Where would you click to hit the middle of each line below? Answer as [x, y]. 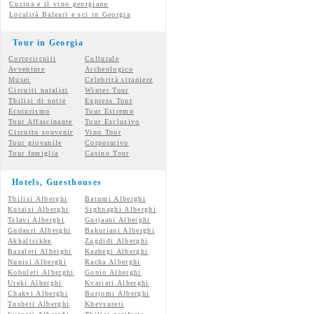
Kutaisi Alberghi [39, 209]
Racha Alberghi [113, 262]
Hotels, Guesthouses [57, 182]
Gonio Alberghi [113, 272]
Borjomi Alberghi [117, 293]
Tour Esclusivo [112, 122]
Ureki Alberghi [35, 283]
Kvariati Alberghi [117, 283]
